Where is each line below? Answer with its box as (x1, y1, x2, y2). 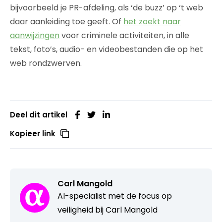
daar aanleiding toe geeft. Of (10, 15, 123, 27)
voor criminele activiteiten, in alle (59, 29, 189, 41)
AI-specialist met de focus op (57, 190, 172, 202)
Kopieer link (10, 128, 55, 139)
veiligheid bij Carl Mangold (57, 204, 158, 216)
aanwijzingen (10, 29, 59, 41)
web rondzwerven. (10, 57, 82, 69)
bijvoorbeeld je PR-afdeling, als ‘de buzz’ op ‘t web (10, 1, 203, 13)
